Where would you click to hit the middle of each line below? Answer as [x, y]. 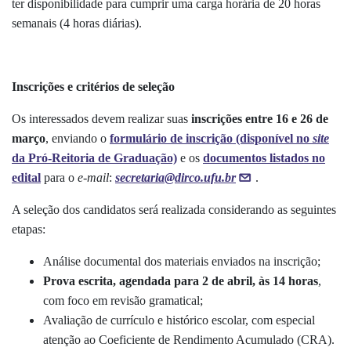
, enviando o [78, 138]
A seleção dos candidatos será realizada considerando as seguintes [174, 209]
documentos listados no [264, 157]
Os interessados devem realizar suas [101, 118]
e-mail [93, 177]
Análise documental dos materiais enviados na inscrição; [182, 261]
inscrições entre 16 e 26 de [260, 118]
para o [59, 177]
